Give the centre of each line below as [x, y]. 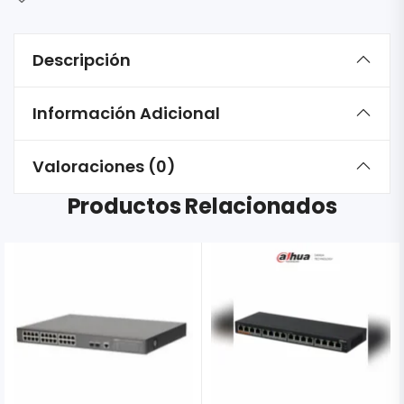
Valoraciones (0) [104, 167]
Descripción [82, 60]
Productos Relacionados [202, 207]
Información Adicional [126, 114]
